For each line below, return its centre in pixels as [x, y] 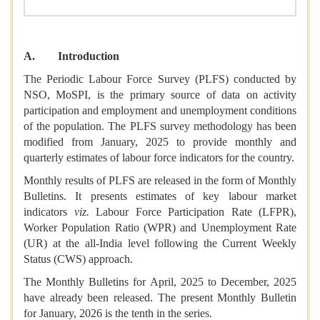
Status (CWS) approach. [78, 259]
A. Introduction [71, 56]
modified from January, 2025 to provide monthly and [160, 142]
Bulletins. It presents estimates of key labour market [160, 196]
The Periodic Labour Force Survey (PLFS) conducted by [160, 79]
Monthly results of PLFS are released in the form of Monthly [160, 181]
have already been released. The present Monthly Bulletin [160, 298]
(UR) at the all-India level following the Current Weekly [160, 244]
